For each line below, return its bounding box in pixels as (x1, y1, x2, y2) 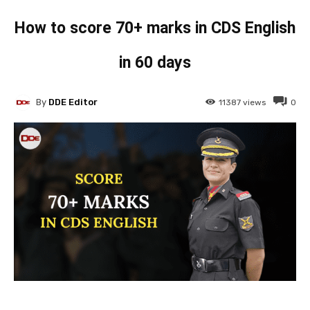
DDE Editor (48, 97, 98, 108)
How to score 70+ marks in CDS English (15, 18, 295, 37)
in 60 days (119, 53, 191, 72)
